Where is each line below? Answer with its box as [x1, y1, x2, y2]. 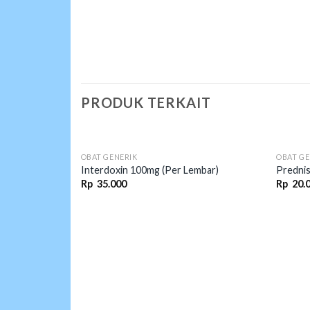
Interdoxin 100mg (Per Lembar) [80, 164, 219, 176]
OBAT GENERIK [80, 152, 138, 161]
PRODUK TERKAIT [81, 93, 211, 111]
